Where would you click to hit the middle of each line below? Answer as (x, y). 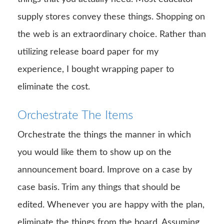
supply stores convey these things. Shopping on (111, 17)
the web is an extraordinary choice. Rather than (112, 34)
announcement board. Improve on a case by (105, 170)
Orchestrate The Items (75, 115)
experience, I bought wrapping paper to (96, 69)
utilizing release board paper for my (88, 52)
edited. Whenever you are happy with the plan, (111, 205)
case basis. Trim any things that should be (99, 187)
